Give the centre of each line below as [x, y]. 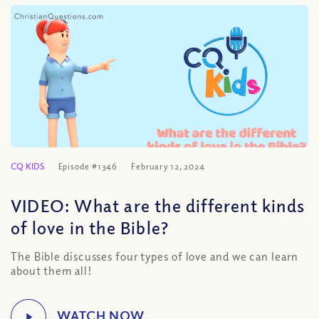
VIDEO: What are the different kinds [158, 205]
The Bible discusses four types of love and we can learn [155, 256]
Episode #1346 [88, 166]
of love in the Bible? [90, 227]
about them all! [52, 271]
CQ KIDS [28, 166]
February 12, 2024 [168, 166]
